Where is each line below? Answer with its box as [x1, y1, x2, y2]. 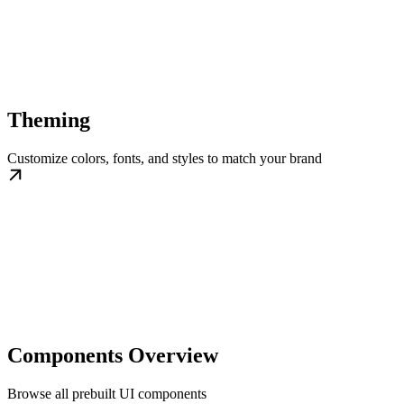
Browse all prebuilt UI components [7, 385, 207, 401]
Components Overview [7, 343, 218, 367]
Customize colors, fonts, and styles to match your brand [7, 150, 322, 166]
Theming [7, 107, 90, 132]
